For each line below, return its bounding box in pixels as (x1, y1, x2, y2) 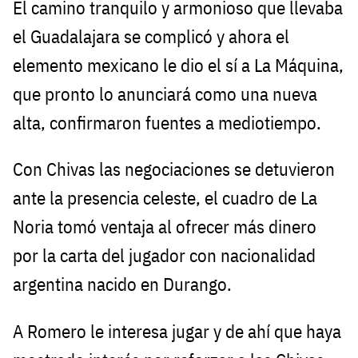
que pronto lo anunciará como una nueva (13, 82, 317, 105)
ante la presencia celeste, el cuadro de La (13, 186, 317, 210)
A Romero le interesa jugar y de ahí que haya (13, 320, 341, 344)
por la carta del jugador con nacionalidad (13, 244, 316, 268)
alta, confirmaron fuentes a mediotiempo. (13, 110, 321, 134)
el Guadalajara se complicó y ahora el (13, 24, 289, 48)
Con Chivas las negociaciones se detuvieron (13, 157, 335, 181)
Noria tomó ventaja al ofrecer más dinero (13, 215, 316, 239)
